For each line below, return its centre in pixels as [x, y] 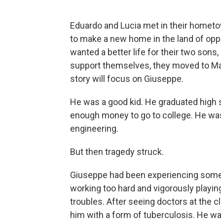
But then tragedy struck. [117, 152]
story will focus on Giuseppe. [127, 79]
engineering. [94, 129]
